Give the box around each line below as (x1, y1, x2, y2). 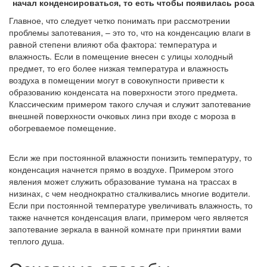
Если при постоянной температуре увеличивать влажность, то (9, 199, 253, 212)
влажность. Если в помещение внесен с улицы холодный (9, 50, 233, 63)
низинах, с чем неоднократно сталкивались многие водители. (9, 187, 250, 200)
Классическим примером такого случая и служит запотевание (9, 98, 251, 110)
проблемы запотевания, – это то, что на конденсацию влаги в (9, 26, 250, 39)
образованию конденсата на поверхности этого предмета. (9, 86, 238, 98)
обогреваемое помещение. (9, 122, 116, 134)
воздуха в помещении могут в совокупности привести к (9, 74, 224, 86)
